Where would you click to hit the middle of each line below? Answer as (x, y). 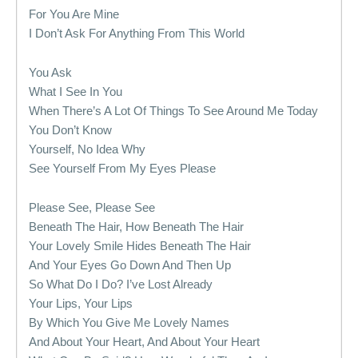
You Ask (50, 72)
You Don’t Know (70, 130)
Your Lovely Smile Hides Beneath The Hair (140, 246)
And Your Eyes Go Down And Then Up (130, 265)
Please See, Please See (92, 207)
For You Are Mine (74, 14)
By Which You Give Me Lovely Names (129, 322)
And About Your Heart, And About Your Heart (144, 342)
